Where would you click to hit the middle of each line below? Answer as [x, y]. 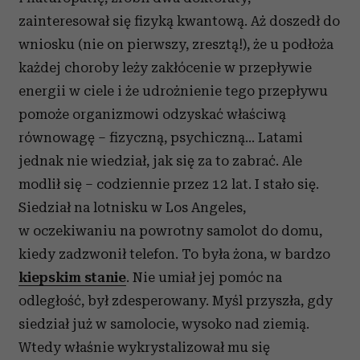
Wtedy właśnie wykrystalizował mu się [144, 347]
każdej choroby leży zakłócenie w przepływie [165, 67]
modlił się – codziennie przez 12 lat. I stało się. [169, 184]
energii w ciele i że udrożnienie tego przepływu [173, 91]
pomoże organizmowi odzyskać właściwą [152, 114]
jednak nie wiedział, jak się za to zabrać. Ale [160, 161]
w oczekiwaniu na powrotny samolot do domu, [170, 231]
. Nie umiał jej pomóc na [204, 277]
